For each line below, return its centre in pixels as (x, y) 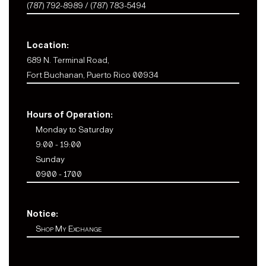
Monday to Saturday (75, 129)
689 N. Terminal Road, (68, 60)
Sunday (50, 159)
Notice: (42, 214)
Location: (48, 45)
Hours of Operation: (70, 115)
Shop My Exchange (69, 229)
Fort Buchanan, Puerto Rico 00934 (93, 75)
